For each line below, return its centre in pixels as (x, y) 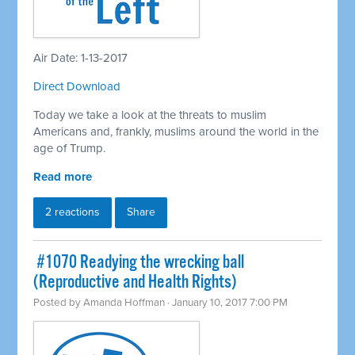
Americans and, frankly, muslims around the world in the (176, 132)
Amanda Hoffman (124, 303)
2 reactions (73, 212)
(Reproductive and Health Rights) (135, 283)
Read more (63, 177)
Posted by (59, 303)
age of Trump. (70, 149)
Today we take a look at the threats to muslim (150, 115)
